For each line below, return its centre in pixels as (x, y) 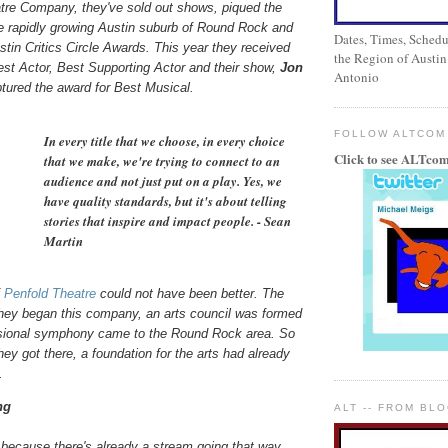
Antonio (356, 77)
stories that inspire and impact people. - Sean (167, 220)
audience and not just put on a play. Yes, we (163, 180)
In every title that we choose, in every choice (164, 140)
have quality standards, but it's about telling (165, 200)
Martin (63, 240)
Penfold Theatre (50, 293)
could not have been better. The (190, 293)
